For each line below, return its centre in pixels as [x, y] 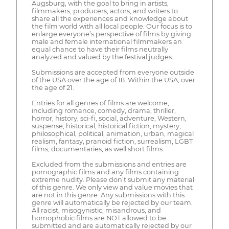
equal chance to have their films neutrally [100, 50]
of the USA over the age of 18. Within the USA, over [113, 80]
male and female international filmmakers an [107, 42]
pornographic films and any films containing [105, 172]
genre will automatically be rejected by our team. [112, 203]
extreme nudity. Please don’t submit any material [113, 180]
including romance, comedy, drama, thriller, [104, 111]
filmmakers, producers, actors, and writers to [105, 11]
